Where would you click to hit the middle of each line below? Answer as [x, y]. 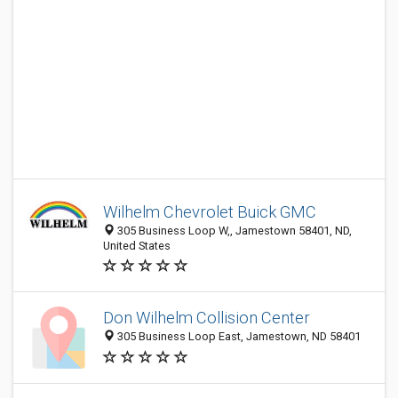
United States [137, 246]
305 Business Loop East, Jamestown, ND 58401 [238, 337]
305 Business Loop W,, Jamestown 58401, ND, [233, 231]
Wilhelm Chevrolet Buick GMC [210, 212]
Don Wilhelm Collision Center [207, 318]
